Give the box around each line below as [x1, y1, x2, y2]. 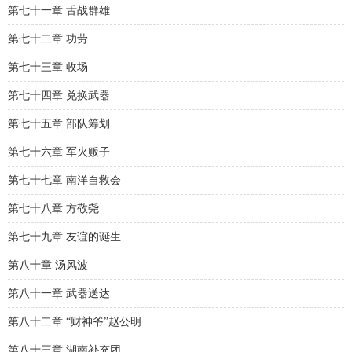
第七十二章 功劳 [8, 33, 88, 45]
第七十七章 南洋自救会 [8, 174, 121, 186]
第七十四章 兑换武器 [8, 90, 110, 101]
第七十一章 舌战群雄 [8, 5, 110, 16]
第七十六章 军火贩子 [8, 146, 110, 158]
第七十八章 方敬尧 [8, 203, 99, 214]
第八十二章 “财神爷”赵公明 [8, 316, 141, 328]
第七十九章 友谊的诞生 [8, 231, 121, 243]
